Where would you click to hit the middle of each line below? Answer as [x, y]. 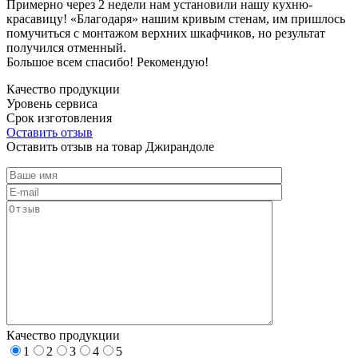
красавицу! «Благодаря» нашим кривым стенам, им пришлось [176, 18]
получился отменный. [66, 47]
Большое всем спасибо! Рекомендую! [107, 62]
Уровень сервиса [52, 103]
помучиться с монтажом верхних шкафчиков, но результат [166, 33]
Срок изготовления [59, 117]
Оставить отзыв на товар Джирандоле [110, 146]
